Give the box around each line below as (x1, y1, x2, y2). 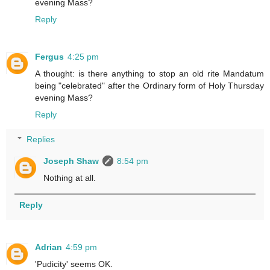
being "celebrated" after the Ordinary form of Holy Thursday (35, 80, 264, 90)
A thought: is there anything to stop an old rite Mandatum (35, 68, 264, 78)
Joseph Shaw (43, 156, 99, 166)
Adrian (35, 242, 62, 253)
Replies (27, 134, 55, 145)
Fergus (35, 51, 64, 61)
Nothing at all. (43, 173, 96, 183)
